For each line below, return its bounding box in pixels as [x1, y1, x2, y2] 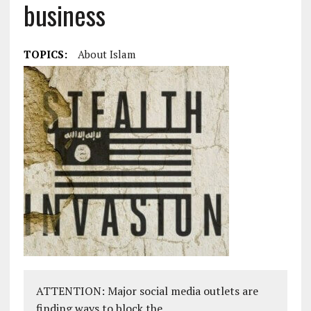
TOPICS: [23, 47, 67, 61]
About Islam [77, 47, 135, 61]
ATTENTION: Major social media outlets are [35, 283, 258, 299]
